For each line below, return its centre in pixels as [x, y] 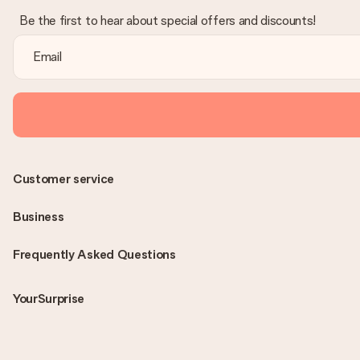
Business [39, 217]
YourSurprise [49, 299]
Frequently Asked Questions [94, 254]
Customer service [63, 179]
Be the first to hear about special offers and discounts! [168, 20]
